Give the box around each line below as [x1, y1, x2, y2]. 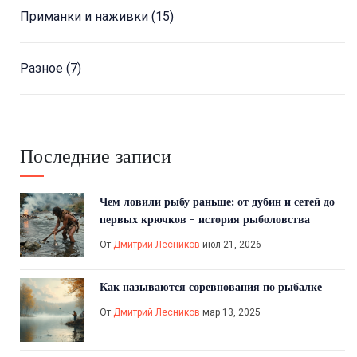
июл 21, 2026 [200, 239, 261, 251]
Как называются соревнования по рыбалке [100, 280, 322, 295]
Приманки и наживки [20, 9, 151, 25]
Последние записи [20, 144, 171, 168]
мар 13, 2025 [200, 307, 261, 319]
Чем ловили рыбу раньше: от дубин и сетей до [100, 194, 335, 210]
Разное [20, 61, 66, 76]
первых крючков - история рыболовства [100, 212, 310, 227]
